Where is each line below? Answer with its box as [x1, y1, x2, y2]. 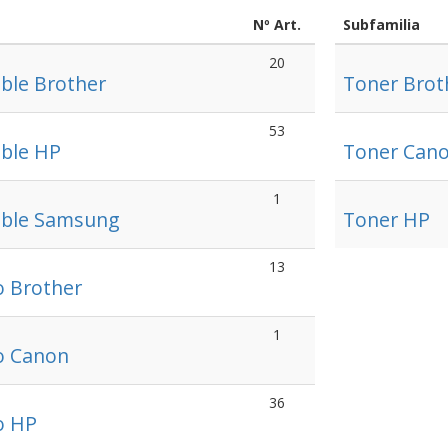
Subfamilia [343, 15, 421, 34]
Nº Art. [252, 15, 301, 34]
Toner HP [343, 206, 431, 233]
